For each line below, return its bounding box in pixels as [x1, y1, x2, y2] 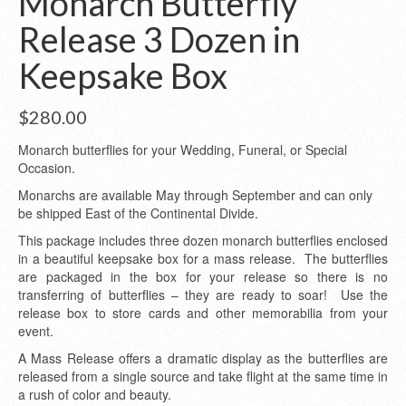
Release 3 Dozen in [18, 18, 300, 60]
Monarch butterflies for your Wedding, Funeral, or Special [18, 140, 347, 159]
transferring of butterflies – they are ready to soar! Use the [18, 285, 388, 304]
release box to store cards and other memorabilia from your [18, 304, 388, 322]
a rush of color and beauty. [18, 385, 171, 403]
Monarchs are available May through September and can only [18, 186, 372, 204]
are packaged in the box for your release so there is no [18, 267, 388, 285]
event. [18, 322, 53, 340]
